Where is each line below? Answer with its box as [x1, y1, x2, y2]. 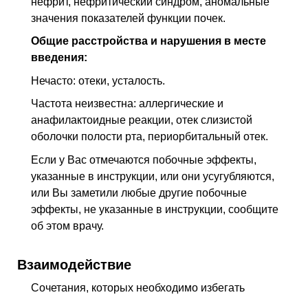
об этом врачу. [31, 220, 104, 232]
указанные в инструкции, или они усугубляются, [31, 170, 274, 183]
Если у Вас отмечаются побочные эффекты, [31, 154, 256, 166]
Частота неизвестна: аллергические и [31, 98, 223, 110]
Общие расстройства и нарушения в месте [31, 35, 266, 47]
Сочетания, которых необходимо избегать [31, 282, 245, 294]
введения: [31, 52, 87, 64]
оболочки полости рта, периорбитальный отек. [31, 131, 268, 143]
